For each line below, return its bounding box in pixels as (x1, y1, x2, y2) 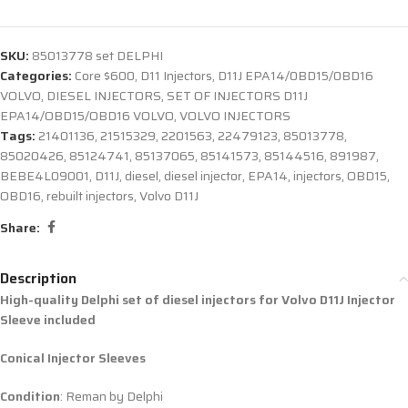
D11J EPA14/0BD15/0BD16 (218, 66, 373, 87)
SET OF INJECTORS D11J (167, 86, 308, 107)
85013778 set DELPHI (32, 46, 163, 66)
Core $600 (75, 66, 135, 87)
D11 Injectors (140, 66, 212, 87)
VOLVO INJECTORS (179, 106, 291, 127)
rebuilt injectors (46, 186, 134, 207)
